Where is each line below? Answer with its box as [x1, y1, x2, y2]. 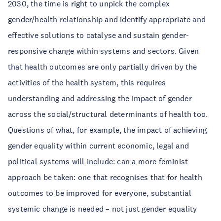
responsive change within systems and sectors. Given [8, 46, 199, 56]
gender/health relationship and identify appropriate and [8, 14, 206, 24]
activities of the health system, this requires [8, 77, 166, 87]
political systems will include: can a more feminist [8, 156, 188, 166]
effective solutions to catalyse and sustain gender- [8, 30, 189, 40]
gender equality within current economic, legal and [8, 141, 189, 150]
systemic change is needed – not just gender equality [8, 204, 197, 214]
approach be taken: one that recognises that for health [8, 172, 202, 182]
